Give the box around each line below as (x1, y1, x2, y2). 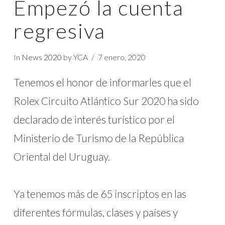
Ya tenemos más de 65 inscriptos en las (13, 187, 186, 200)
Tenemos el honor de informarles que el (13, 76, 191, 89)
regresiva (13, 18, 106, 43)
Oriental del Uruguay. (13, 150, 112, 163)
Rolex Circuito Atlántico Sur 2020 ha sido (13, 94, 199, 107)
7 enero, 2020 (98, 52, 146, 62)
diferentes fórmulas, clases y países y (13, 206, 178, 219)
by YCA (61, 52, 88, 62)
